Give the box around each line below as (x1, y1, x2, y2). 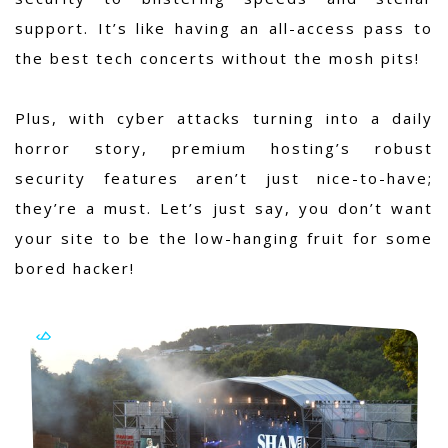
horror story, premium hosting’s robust (15, 138, 433, 159)
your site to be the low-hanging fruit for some (15, 228, 433, 249)
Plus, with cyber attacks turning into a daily (15, 108, 433, 129)
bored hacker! (15, 258, 135, 279)
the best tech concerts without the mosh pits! (15, 48, 420, 69)
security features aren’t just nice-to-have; (15, 168, 433, 189)
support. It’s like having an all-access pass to (15, 18, 433, 39)
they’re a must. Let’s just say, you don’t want (15, 198, 433, 219)
